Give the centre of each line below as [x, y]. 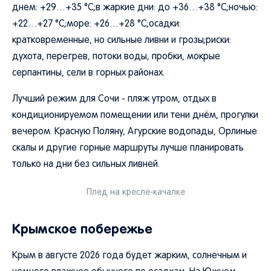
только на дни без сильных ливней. [86, 165]
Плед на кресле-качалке [135, 193]
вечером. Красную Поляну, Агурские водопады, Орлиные [135, 132]
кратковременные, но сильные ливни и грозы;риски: [122, 41]
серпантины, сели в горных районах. [88, 73]
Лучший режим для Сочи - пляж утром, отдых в [114, 99]
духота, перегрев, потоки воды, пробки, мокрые [116, 57]
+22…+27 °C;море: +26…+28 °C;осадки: [96, 24]
